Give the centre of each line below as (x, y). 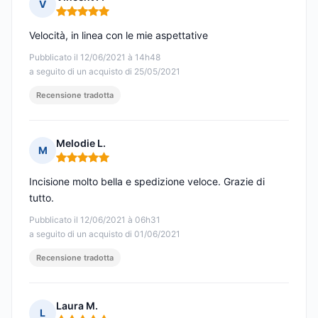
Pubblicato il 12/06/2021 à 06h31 (95, 220)
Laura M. (77, 306)
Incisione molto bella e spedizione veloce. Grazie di (147, 182)
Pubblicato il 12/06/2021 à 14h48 (95, 57)
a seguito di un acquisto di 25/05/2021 (105, 72)
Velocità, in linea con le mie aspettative (119, 35)
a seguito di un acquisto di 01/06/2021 (105, 234)
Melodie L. (81, 143)
